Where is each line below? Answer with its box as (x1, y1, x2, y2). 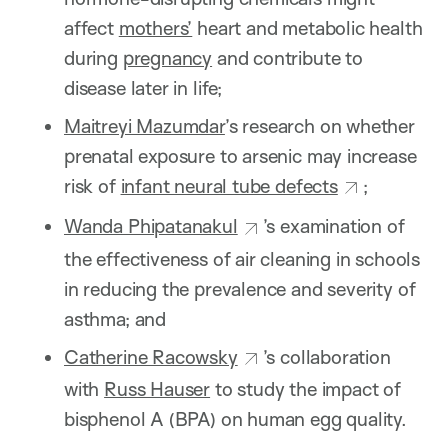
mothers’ (118, 16, 193, 41)
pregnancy (122, 46, 213, 71)
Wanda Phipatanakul (64, 214, 238, 239)
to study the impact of (210, 376, 401, 401)
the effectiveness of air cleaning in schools (64, 246, 420, 271)
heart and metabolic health (192, 16, 423, 41)
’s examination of (262, 214, 405, 239)
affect (64, 16, 119, 41)
